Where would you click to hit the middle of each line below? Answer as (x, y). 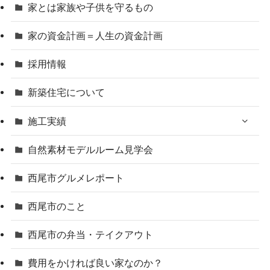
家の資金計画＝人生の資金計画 (96, 35)
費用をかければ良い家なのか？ (96, 263)
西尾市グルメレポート (76, 177)
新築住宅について (67, 93)
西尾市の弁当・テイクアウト (91, 235)
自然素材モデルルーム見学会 (91, 149)
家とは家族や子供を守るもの (91, 7)
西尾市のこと (57, 206)
